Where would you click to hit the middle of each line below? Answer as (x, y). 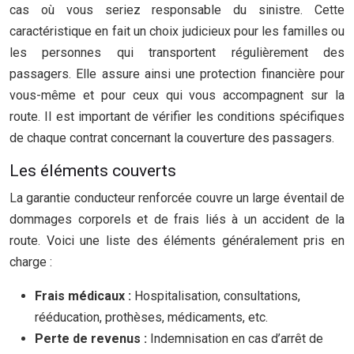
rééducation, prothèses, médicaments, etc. (151, 317)
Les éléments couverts (93, 171)
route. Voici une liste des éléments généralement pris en (177, 241)
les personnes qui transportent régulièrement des (177, 53)
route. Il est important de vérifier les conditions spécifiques (177, 117)
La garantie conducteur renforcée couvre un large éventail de (177, 198)
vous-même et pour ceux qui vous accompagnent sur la (177, 95)
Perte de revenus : (92, 339)
